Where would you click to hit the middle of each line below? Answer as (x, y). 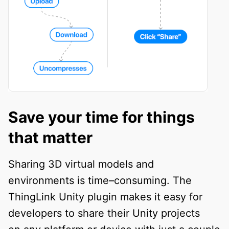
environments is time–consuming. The (100, 180)
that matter (50, 137)
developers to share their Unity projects (104, 213)
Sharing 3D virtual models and (81, 164)
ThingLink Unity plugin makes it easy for (105, 197)
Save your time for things (101, 117)
